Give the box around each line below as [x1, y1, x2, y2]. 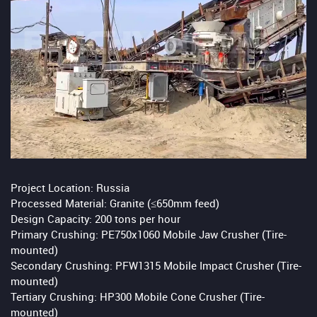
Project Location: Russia [11, 183, 129, 195]
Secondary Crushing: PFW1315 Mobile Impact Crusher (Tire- [11, 260, 301, 272]
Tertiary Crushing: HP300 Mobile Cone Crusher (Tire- [11, 292, 265, 304]
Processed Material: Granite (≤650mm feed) [11, 198, 219, 210]
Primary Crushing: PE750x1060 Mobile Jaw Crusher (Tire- [11, 229, 287, 241]
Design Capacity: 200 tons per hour [11, 214, 180, 226]
